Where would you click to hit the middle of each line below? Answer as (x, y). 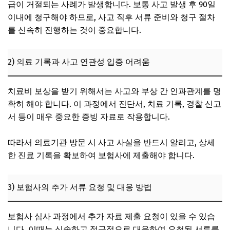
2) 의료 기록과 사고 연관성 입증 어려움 (79, 62)
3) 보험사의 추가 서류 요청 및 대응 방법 (80, 187)
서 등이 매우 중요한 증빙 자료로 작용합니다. (89, 117)
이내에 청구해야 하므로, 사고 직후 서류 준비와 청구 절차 (111, 17)
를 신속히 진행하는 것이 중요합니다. (74, 30)
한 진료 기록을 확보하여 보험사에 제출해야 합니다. (101, 155)
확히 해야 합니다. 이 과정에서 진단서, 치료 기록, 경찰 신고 (114, 104)
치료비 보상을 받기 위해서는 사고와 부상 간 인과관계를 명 (114, 91)
